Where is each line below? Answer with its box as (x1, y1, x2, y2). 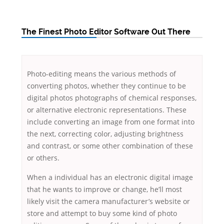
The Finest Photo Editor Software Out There (21, 27, 190, 37)
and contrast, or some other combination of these (27, 141, 193, 151)
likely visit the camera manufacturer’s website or (27, 196, 190, 206)
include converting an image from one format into (27, 117, 194, 127)
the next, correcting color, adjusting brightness (27, 129, 183, 139)
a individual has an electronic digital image (46, 172, 193, 182)
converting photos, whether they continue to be (27, 81, 186, 91)
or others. (27, 153, 59, 163)
